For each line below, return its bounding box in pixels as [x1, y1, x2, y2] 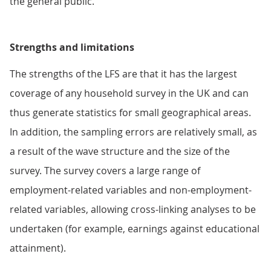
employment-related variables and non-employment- [10, 183, 252, 197]
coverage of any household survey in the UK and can [10, 87, 249, 100]
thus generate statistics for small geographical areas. [10, 106, 251, 119]
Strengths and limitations [10, 41, 134, 54]
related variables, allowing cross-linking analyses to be [10, 203, 256, 216]
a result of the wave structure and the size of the [10, 145, 230, 158]
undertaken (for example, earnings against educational [10, 222, 260, 235]
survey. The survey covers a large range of [10, 164, 200, 177]
